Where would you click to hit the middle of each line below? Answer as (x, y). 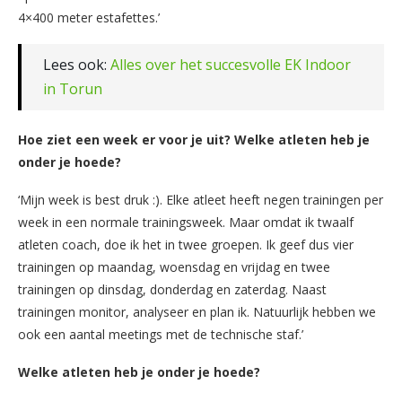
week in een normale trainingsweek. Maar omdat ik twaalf (186, 222)
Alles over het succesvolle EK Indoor (231, 64)
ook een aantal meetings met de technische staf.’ (161, 334)
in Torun (73, 88)
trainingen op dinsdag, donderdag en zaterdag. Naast (172, 289)
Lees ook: (77, 64)
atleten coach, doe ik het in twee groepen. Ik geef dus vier (186, 244)
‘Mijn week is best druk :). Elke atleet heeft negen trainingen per (201, 199)
